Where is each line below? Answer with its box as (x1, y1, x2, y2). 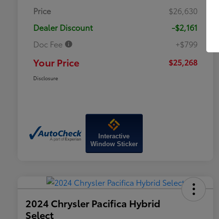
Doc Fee (33, 38, 65, 50)
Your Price (33, 55, 79, 69)
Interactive (98, 132, 130, 140)
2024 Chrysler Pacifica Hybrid (25, 196, 160, 210)
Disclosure (33, 74, 58, 82)
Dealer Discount (33, 22, 93, 33)
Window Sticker (90, 140, 138, 148)
